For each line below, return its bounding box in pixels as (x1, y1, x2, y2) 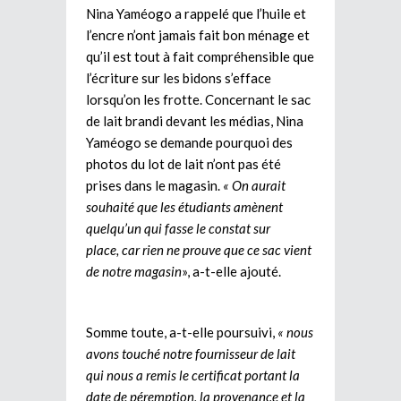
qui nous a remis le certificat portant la (86, 366, 300, 383)
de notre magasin (86, 262, 182, 279)
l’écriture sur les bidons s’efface (86, 69, 271, 86)
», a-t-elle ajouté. (182, 262, 281, 279)
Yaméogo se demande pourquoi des (86, 133, 293, 150)
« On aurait (223, 176, 286, 193)
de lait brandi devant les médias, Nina (86, 112, 303, 129)
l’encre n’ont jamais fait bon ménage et (86, 26, 310, 43)
